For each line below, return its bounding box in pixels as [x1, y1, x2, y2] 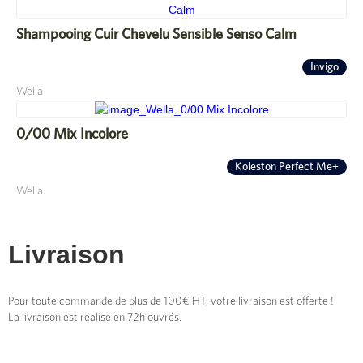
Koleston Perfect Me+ [235, 160, 339, 173]
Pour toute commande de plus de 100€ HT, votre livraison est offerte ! [8, 295, 334, 307]
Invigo [310, 61, 339, 73]
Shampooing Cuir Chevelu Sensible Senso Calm [16, 27, 297, 42]
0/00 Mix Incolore [16, 126, 128, 142]
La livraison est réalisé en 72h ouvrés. [8, 311, 181, 323]
